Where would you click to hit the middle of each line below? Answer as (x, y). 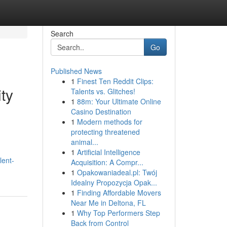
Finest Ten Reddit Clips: (115, 81)
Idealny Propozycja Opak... (114, 182)
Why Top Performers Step (118, 213)
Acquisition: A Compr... (107, 162)
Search (62, 33)
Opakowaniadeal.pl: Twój (117, 172)
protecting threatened (105, 132)
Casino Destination (101, 111)
